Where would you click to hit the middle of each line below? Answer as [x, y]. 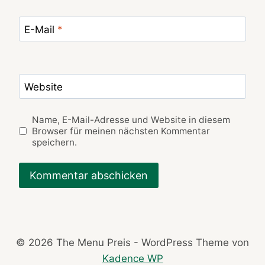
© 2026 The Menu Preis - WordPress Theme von [132, 243]
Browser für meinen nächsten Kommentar [121, 131]
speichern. [55, 142]
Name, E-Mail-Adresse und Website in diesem [131, 119]
